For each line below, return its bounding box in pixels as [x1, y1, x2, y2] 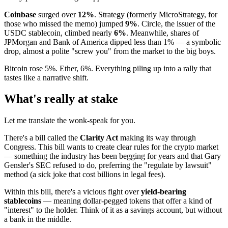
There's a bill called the [4, 133, 80, 142]
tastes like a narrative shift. [4, 73, 89, 82]
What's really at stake [4, 92, 118, 106]
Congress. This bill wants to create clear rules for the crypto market [4, 142, 218, 152]
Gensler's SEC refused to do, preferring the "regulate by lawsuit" [4, 161, 212, 170]
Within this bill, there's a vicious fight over [4, 187, 141, 196]
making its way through [118, 133, 196, 142]
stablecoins [4, 196, 41, 206]
